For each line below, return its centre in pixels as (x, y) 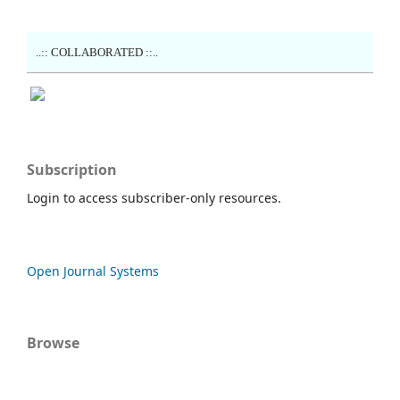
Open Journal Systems (93, 271)
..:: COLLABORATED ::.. (97, 52)
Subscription (72, 169)
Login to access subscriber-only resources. (154, 197)
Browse (53, 342)
